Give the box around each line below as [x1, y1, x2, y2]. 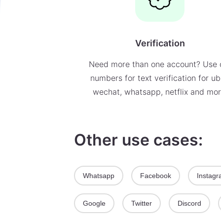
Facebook [140, 172, 171, 180]
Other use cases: [74, 130, 203, 149]
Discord [178, 199, 201, 207]
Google [83, 199, 106, 207]
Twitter [131, 199, 152, 207]
